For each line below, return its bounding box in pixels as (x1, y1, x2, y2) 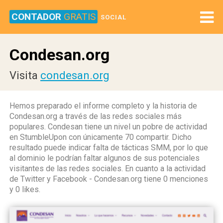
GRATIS (64, 11, 96, 22)
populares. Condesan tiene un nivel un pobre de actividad (9, 122, 207, 131)
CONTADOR (11, 11, 64, 22)
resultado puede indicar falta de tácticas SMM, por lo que (9, 143, 208, 152)
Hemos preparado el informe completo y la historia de (9, 101, 197, 111)
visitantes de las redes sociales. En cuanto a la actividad (9, 164, 206, 173)
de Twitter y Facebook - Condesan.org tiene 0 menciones (9, 174, 208, 184)
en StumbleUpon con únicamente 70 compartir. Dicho (9, 132, 192, 142)
